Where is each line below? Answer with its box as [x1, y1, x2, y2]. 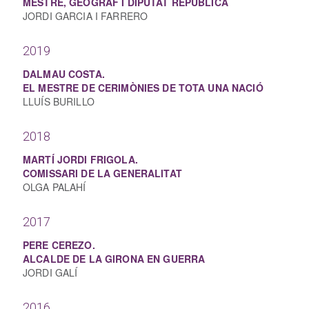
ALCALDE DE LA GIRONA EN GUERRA [23, 252, 206, 266]
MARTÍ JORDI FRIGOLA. [23, 152, 138, 166]
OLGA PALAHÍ [23, 180, 86, 194]
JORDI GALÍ [23, 266, 78, 279]
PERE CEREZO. [23, 238, 95, 252]
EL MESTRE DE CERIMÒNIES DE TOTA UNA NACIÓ [23, 81, 263, 94]
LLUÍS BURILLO [23, 94, 94, 108]
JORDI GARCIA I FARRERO [23, 9, 148, 23]
